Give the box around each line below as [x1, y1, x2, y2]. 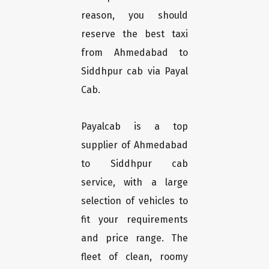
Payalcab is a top [81, 121, 188, 133]
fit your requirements [81, 214, 188, 226]
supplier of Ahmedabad [81, 139, 188, 151]
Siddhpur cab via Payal [81, 65, 188, 77]
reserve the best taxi [81, 28, 188, 40]
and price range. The [81, 232, 188, 244]
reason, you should [81, 10, 188, 22]
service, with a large [81, 177, 188, 189]
